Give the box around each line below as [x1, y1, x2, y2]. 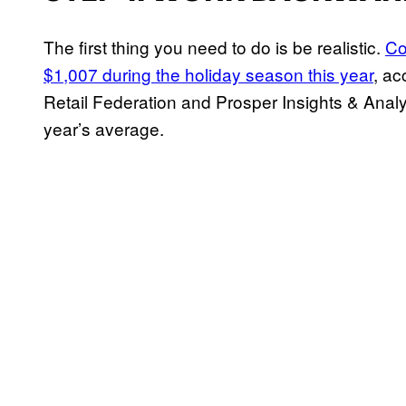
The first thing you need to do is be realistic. [43, 34, 385, 60]
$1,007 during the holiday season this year [43, 62, 373, 87]
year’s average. [43, 116, 164, 141]
